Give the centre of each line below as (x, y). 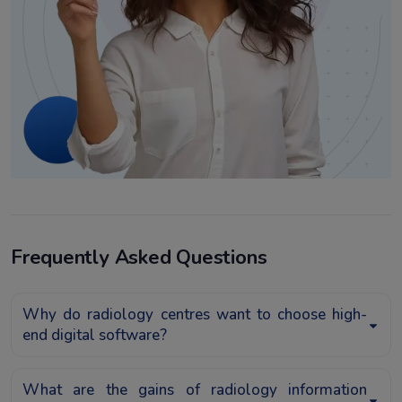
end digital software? (95, 335)
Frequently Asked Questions (139, 257)
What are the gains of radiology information (195, 389)
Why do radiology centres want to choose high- (195, 314)
